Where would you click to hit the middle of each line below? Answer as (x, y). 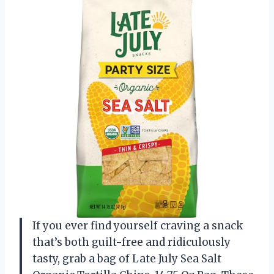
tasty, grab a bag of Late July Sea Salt (127, 258)
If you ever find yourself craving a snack (138, 225)
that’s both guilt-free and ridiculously (131, 242)
